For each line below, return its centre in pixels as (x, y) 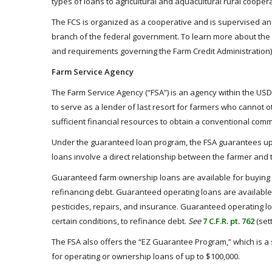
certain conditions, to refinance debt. (120, 221)
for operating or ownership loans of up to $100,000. (146, 256)
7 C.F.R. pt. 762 (229, 221)
